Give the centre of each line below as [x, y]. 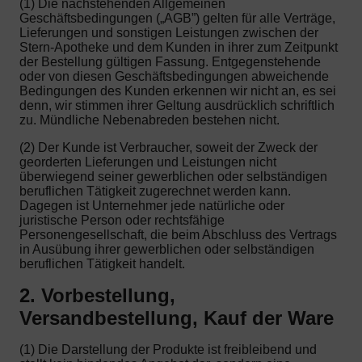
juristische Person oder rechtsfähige [122, 220]
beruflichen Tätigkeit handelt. [102, 263]
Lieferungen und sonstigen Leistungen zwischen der [169, 32]
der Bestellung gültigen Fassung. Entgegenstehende [170, 61]
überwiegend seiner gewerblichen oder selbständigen [173, 176]
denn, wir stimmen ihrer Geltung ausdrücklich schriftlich [177, 105]
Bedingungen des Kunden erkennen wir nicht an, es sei [178, 90]
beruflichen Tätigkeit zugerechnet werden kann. [155, 191]
